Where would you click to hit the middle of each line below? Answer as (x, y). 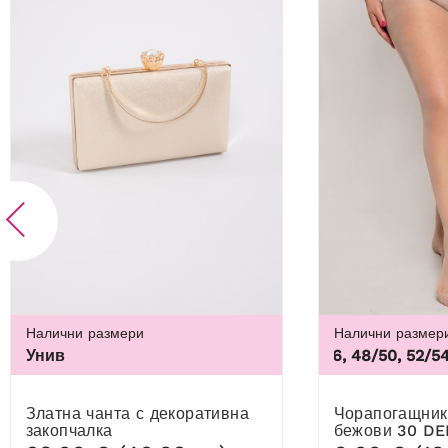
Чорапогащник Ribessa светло (339, 414)
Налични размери (84, 333)
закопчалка (69, 431)
